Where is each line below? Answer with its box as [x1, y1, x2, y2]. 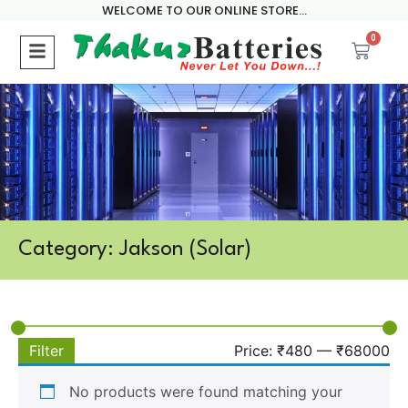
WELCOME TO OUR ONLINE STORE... [101, 2, 307, 19]
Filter [29, 342, 64, 360]
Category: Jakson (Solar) [18, 239, 251, 260]
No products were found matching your [69, 382, 342, 401]
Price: [234, 342, 277, 360]
